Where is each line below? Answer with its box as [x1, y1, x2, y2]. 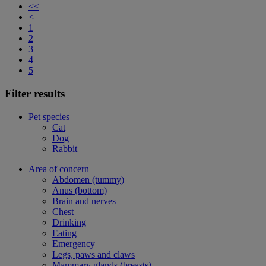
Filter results [5, 87, 65, 100]
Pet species [28, 111, 69, 122]
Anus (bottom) [52, 185, 107, 195]
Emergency [52, 238, 95, 249]
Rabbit [52, 143, 77, 154]
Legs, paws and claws [52, 249, 135, 259]
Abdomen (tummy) [52, 174, 124, 185]
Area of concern [28, 163, 89, 174]
